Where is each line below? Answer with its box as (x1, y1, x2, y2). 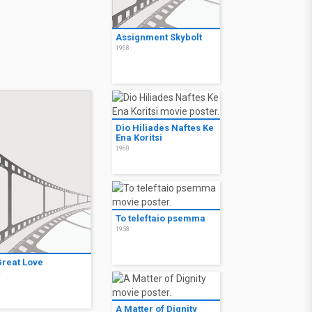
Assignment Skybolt (116, 32, 202, 43)
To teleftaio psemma (116, 213, 205, 224)
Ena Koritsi (116, 132, 162, 143)
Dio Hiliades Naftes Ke (116, 123, 214, 134)
